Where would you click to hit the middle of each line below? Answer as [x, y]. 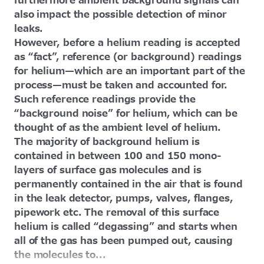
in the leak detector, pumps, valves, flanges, [124, 198]
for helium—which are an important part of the [130, 71]
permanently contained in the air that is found [128, 184]
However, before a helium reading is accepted [127, 43]
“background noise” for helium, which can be [126, 113]
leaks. [29, 29]
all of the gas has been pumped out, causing [123, 241]
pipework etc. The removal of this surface [117, 212]
